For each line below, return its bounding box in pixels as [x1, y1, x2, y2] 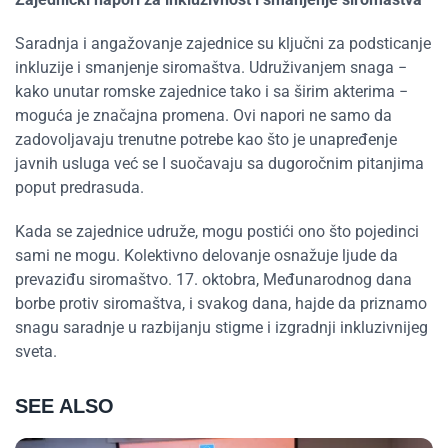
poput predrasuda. [15, 178, 148, 197]
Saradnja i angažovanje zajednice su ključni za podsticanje [15, 34, 431, 53]
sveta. [15, 342, 57, 361]
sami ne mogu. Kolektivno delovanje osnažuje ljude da [15, 246, 398, 265]
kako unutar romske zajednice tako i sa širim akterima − [15, 82, 408, 101]
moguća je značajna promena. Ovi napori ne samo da [15, 106, 392, 125]
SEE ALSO [15, 395, 114, 417]
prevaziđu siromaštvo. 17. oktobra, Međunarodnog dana [15, 270, 412, 289]
